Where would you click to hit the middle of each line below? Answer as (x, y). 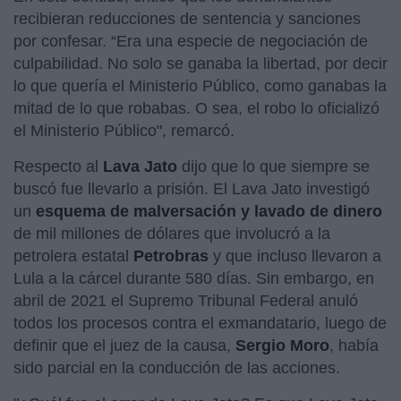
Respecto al (56, 166)
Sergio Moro (282, 345)
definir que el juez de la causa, (124, 345)
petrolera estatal (73, 256)
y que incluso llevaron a (297, 256)
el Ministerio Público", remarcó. (124, 130)
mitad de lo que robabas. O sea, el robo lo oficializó (196, 108)
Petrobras (173, 256)
